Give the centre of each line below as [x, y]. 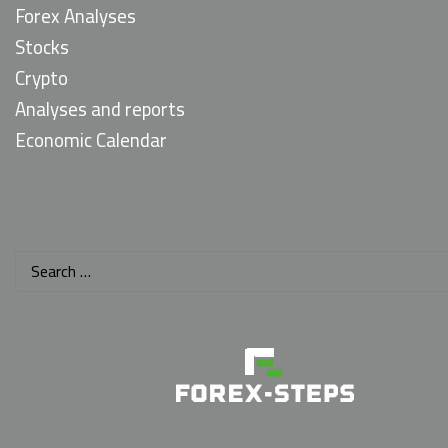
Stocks [42, 47]
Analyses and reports [100, 109]
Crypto [41, 78]
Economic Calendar [91, 140]
